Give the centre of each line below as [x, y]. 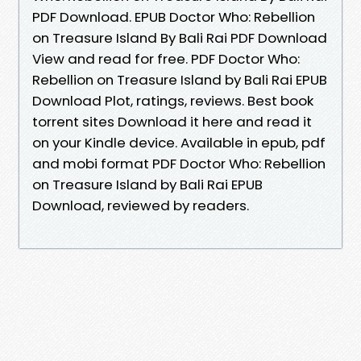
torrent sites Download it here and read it [172, 121]
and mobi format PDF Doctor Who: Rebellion [179, 163]
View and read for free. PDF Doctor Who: [166, 58]
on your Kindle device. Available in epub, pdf [179, 142]
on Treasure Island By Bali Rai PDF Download [180, 37]
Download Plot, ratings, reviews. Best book [173, 100]
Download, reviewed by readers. [141, 205]
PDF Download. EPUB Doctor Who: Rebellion [174, 17]
